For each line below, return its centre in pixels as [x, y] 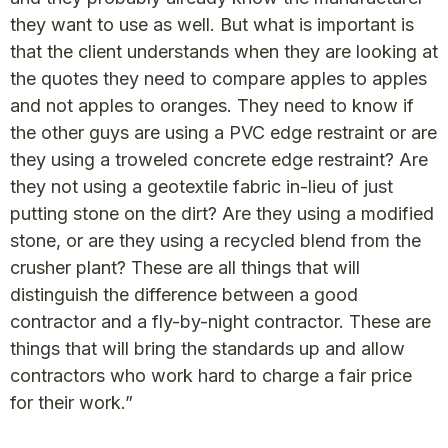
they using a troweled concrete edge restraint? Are [219, 159]
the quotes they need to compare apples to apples [218, 78]
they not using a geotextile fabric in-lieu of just [201, 186]
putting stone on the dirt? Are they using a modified [222, 213]
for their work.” [71, 402]
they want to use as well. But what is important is [212, 24]
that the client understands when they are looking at [224, 51]
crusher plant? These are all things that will [185, 267]
